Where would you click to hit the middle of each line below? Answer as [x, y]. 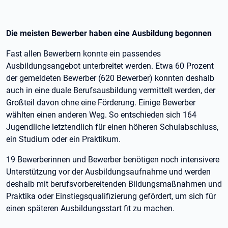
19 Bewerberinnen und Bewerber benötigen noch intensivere [113, 160]
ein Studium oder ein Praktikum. [63, 139]
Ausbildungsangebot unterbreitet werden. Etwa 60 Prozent [110, 66]
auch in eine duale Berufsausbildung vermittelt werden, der [111, 90]
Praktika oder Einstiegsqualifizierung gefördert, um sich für [111, 196]
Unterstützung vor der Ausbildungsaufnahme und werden [108, 172]
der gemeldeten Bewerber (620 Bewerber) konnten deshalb [110, 78]
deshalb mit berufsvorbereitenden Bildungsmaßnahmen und [114, 184]
